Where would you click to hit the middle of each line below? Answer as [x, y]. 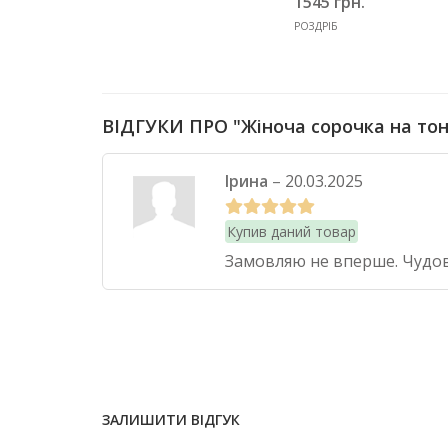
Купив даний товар [292, 231]
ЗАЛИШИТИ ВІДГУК [171, 419]
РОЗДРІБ [315, 25]
